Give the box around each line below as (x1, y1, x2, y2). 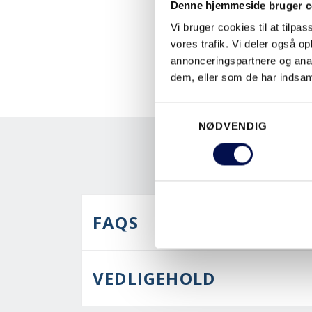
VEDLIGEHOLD (93, 266, 216, 290)
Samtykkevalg (154, 104, 221, 116)
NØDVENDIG (198, 120, 267, 132)
